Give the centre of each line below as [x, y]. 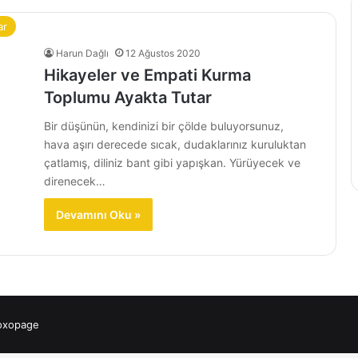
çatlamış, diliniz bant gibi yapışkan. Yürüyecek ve [172, 163]
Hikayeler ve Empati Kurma [147, 75]
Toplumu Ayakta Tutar [128, 97]
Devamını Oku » [98, 215]
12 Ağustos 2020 [163, 53]
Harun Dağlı [82, 53]
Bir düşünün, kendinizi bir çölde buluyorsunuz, [164, 126]
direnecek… [75, 181]
